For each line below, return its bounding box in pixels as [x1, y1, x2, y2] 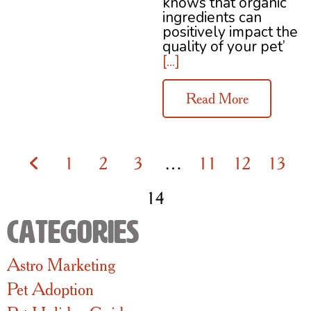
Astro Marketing [7, 254, 115, 276]
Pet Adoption [7, 278, 94, 300]
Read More [185, 90, 249, 108]
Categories [7, 215, 139, 250]
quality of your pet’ [162, 36, 285, 56]
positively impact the [162, 22, 298, 42]
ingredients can [162, 7, 262, 27]
